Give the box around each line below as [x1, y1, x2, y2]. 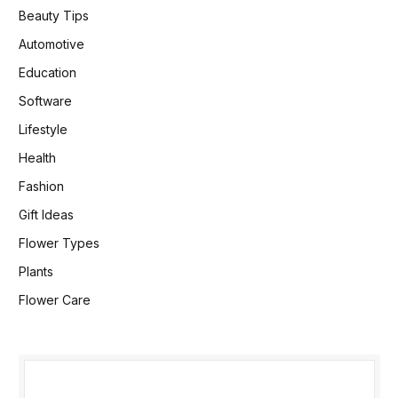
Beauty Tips [19, 7, 89, 23]
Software [19, 92, 72, 108]
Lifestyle [19, 121, 68, 137]
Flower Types [19, 235, 99, 251]
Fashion [19, 178, 64, 194]
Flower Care [19, 291, 91, 307]
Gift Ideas [19, 206, 74, 222]
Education [19, 64, 76, 80]
